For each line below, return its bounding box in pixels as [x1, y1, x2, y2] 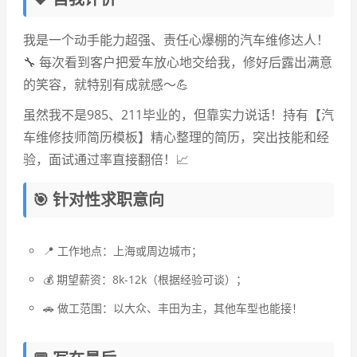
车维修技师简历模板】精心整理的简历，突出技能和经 [23, 128, 329, 146]
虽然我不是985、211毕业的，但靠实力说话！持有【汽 [23, 106, 334, 124]
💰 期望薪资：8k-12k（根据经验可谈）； [43, 272, 247, 287]
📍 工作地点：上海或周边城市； [43, 243, 202, 258]
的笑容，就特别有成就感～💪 [23, 76, 189, 93]
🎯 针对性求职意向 [33, 189, 164, 210]
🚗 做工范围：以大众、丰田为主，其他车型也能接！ [43, 300, 303, 316]
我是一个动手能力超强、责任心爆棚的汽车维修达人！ [23, 31, 329, 49]
